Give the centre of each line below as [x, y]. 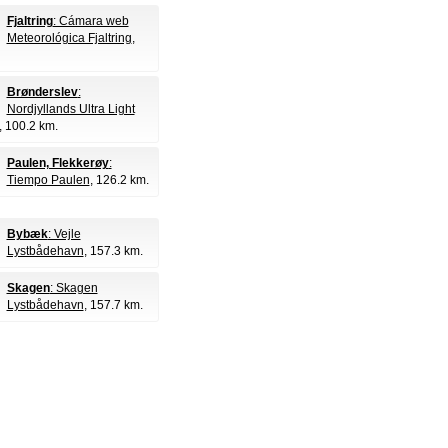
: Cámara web [90, 21]
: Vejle [64, 234]
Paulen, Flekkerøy [57, 163]
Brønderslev [42, 92]
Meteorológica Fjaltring [69, 38]
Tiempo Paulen [48, 180]
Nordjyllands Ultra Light [70, 109]
